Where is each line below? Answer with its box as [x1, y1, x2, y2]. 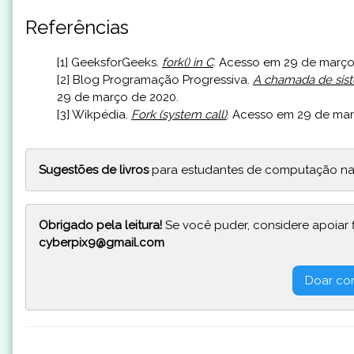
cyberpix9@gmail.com [39, 235, 164, 250]
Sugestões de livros [39, 162, 149, 177]
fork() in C [162, 55, 213, 70]
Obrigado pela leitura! [39, 218, 162, 233]
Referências [25, 16, 129, 40]
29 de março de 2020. [57, 90, 179, 105]
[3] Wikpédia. [57, 107, 131, 122]
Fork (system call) [131, 107, 227, 122]
